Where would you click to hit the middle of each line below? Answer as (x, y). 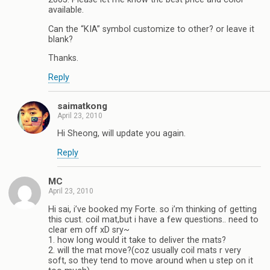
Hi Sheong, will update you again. (121, 134)
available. (66, 10)
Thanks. (63, 58)
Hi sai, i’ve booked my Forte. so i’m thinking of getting (152, 209)
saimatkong (82, 106)
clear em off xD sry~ (89, 230)
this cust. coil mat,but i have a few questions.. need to (153, 219)
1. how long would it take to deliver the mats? (137, 240)
